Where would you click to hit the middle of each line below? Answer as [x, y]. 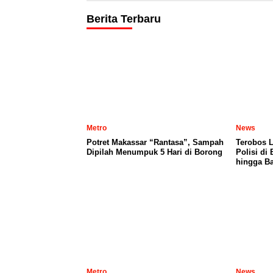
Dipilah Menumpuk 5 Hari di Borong [154, 152]
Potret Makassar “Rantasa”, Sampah [155, 142]
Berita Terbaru [124, 19]
